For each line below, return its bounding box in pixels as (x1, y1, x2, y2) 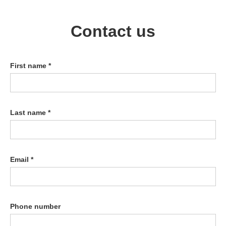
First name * (10, 62, 51, 70)
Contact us (71, 22, 155, 41)
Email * (10, 155, 33, 164)
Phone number (10, 202, 61, 211)
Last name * (10, 108, 50, 117)
